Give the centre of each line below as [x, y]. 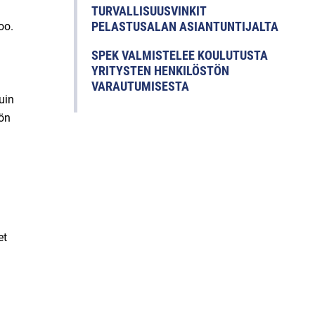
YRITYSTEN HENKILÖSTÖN [160, 71]
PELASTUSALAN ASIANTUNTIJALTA [185, 27]
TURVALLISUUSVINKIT [149, 11]
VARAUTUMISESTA [140, 86]
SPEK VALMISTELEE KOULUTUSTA [180, 56]
